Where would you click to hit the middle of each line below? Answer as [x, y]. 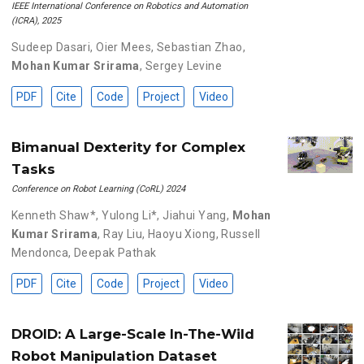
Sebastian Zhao [199, 48]
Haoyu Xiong [182, 234]
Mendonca [40, 252]
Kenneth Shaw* [54, 215]
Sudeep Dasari [51, 48]
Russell [241, 234]
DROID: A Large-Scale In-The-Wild [132, 334]
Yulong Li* [130, 215]
